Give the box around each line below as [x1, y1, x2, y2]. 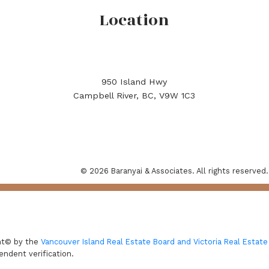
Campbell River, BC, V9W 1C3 [73, 91, 196, 101]
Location [99, 8, 170, 33]
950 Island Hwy [101, 77, 168, 87]
